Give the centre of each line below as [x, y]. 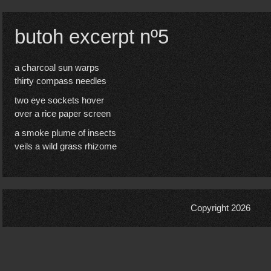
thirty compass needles [60, 81]
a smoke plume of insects [65, 133]
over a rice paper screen [63, 113]
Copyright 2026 [220, 208]
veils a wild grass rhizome [66, 146]
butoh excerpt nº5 [92, 37]
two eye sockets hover [59, 100]
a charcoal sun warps [57, 67]
